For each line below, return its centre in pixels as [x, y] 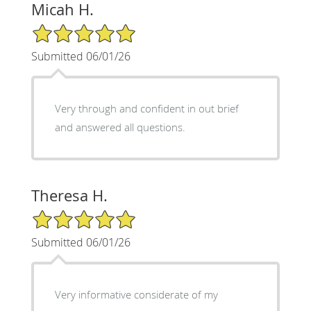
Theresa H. [69, 195]
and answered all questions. [120, 127]
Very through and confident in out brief [146, 108]
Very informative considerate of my [136, 294]
